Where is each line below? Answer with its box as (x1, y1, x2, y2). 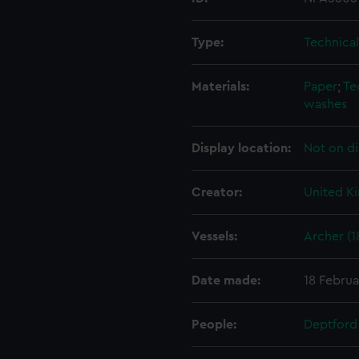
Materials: (192, 80, 249, 93)
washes (304, 98, 347, 111)
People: (192, 318, 236, 331)
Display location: (192, 142, 291, 155)
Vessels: (192, 230, 237, 243)
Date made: (192, 274, 260, 287)
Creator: (192, 186, 242, 199)
